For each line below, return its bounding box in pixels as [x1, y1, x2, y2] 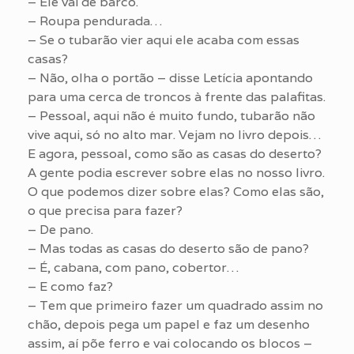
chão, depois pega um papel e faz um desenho [28, 315, 310, 333]
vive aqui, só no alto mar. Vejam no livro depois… [28, 126, 321, 143]
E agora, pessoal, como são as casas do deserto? [28, 145, 322, 162]
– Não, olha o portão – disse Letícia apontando [28, 69, 313, 86]
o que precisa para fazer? [28, 201, 183, 219]
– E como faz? [28, 277, 113, 295]
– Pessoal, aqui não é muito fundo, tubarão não [28, 107, 315, 124]
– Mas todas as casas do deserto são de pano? [28, 239, 309, 257]
